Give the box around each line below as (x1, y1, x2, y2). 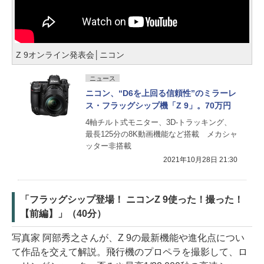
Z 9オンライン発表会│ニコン (16, 49, 124, 60)
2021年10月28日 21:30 (163, 155, 237, 164)
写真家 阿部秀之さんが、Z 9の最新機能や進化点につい (12, 232, 245, 243)
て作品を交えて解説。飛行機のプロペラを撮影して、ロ (12, 246, 247, 257)
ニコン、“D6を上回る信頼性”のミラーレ (85, 88, 236, 98)
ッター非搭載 (85, 141, 131, 150)
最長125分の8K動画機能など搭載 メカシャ (85, 129, 237, 138)
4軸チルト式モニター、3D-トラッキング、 (85, 117, 232, 127)
